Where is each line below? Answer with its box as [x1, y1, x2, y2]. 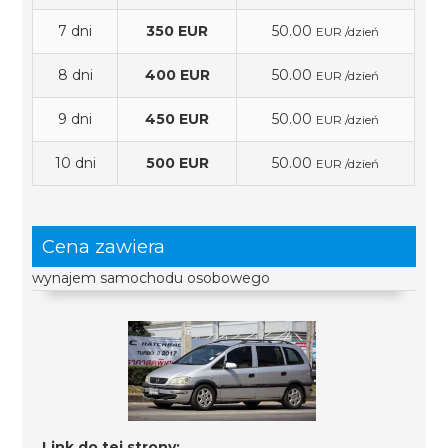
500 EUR [145, 154, 209, 172]
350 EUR [146, 22, 209, 40]
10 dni [54, 154, 96, 172]
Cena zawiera [42, 235, 166, 258]
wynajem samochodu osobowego [32, 269, 271, 287]
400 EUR [144, 66, 210, 84]
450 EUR [145, 110, 210, 128]
